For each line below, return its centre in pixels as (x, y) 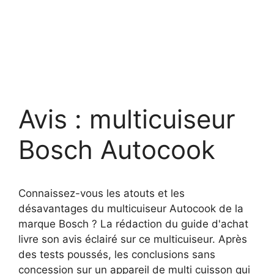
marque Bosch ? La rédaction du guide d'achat (133, 224)
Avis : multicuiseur (127, 119)
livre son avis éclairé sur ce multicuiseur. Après (133, 239)
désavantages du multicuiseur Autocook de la (131, 208)
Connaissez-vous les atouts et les (102, 193)
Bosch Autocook (117, 149)
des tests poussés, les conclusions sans (117, 254)
